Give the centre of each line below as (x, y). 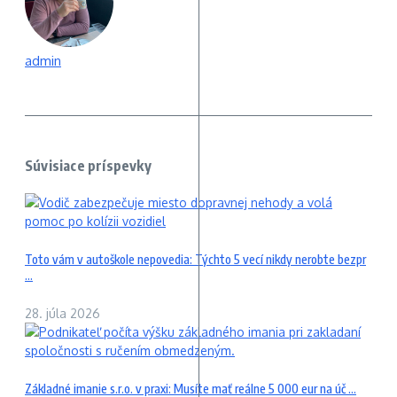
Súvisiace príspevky (88, 166)
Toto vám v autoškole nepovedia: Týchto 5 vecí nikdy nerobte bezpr (195, 259)
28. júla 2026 (62, 314)
